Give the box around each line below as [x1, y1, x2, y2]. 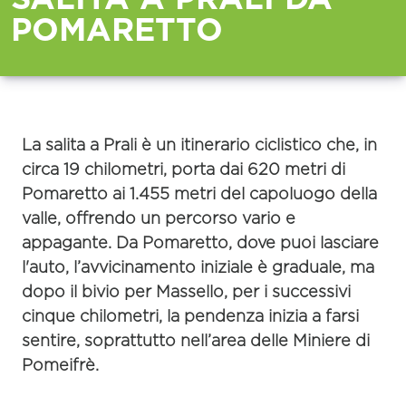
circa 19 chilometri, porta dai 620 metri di [22, 161, 345, 179]
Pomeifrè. [22, 357, 99, 374]
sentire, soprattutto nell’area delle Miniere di [22, 333, 370, 350]
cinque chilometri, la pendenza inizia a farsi [22, 308, 359, 325]
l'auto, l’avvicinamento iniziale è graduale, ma [22, 259, 374, 276]
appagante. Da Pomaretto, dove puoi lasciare [22, 235, 379, 252]
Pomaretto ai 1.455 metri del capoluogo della [22, 186, 377, 203]
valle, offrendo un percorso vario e [22, 210, 295, 227]
